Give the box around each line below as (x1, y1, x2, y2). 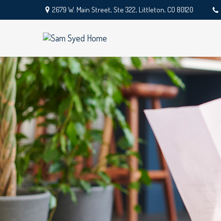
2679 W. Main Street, (52, 5, 114, 14)
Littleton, (139, 5, 166, 14)
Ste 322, (113, 5, 138, 14)
